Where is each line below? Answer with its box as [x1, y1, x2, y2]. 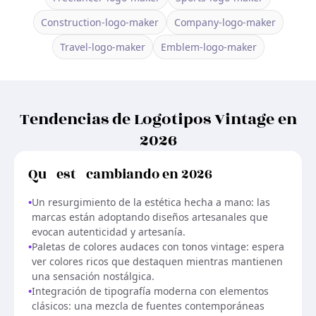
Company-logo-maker [174, 15, 276, 29]
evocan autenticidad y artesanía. [32, 224, 186, 238]
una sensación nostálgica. [32, 269, 154, 283]
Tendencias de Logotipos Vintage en [19, 107, 297, 131]
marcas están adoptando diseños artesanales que [32, 209, 268, 224]
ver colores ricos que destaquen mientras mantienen [32, 254, 283, 268]
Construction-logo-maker [40, 15, 159, 29]
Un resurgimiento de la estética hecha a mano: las [32, 195, 270, 209]
